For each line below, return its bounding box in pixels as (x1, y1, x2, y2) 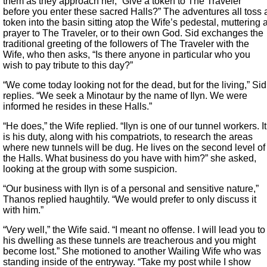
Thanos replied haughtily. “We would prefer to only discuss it (3, 194, 256, 205)
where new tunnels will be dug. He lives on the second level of (3, 142, 265, 153)
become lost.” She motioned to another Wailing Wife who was (3, 246, 261, 257)
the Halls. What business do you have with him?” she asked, (3, 153, 256, 164)
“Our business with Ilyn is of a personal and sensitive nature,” (3, 184, 259, 194)
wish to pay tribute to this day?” (3, 60, 133, 71)
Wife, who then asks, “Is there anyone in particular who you (3, 49, 250, 60)
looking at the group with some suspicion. (3, 164, 177, 175)
